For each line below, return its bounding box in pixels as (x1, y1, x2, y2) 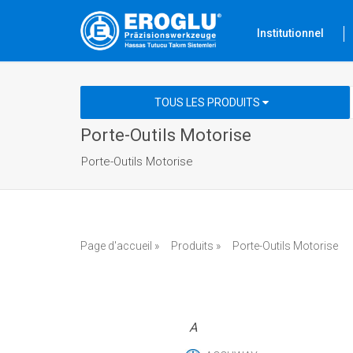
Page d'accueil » (80, 240, 159, 252)
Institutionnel (257, 27, 325, 39)
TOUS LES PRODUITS (154, 96, 262, 109)
